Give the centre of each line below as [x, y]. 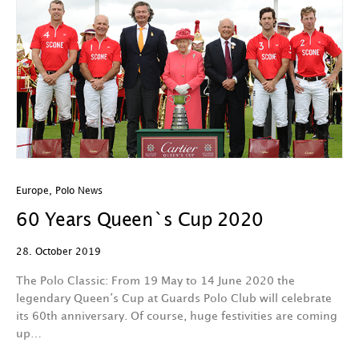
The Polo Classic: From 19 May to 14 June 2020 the [155, 281]
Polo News [79, 191]
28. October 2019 [58, 252]
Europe [32, 191]
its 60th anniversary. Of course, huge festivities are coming [177, 316]
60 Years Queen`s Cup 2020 [140, 221]
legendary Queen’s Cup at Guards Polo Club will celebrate [174, 298]
